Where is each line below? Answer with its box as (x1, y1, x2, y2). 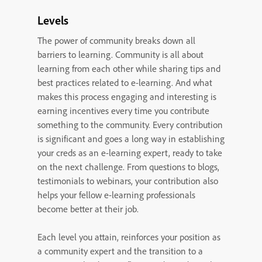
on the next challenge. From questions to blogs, (37, 161, 219, 173)
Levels (37, 13, 68, 27)
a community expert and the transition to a (37, 245, 203, 257)
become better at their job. (37, 203, 139, 215)
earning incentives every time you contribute (37, 105, 209, 116)
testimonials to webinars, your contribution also (37, 175, 218, 187)
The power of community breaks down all (37, 35, 195, 46)
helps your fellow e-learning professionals (37, 189, 195, 201)
